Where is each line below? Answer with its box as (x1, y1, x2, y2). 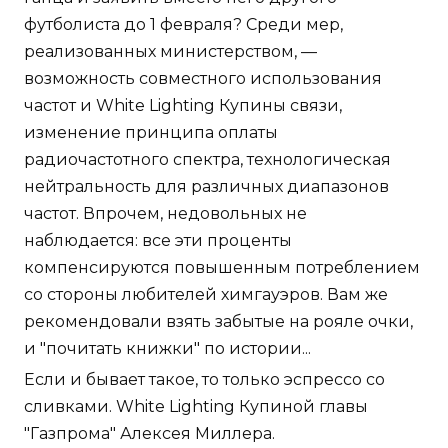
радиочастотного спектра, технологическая (24, 150, 391, 170)
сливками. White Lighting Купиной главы (24, 397, 368, 417)
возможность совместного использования (24, 69, 382, 89)
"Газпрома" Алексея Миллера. (24, 424, 275, 444)
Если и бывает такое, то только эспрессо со (24, 370, 385, 390)
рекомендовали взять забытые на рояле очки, (24, 312, 413, 332)
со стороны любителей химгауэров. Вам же (24, 285, 388, 305)
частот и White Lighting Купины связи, (24, 96, 342, 116)
